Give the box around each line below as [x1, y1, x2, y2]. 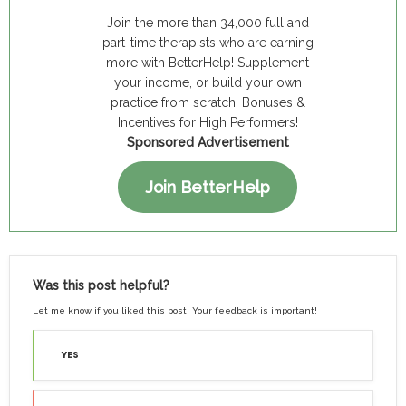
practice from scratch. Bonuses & [110, 94, 305, 110]
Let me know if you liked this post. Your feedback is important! [33, 305, 317, 316]
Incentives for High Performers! [117, 114, 298, 130]
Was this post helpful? [33, 277, 169, 293]
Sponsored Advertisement [126, 134, 289, 150]
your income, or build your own [113, 74, 302, 90]
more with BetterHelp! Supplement [106, 54, 309, 70]
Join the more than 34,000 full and [106, 14, 309, 30]
